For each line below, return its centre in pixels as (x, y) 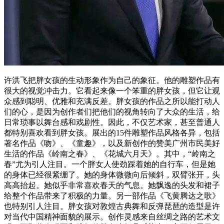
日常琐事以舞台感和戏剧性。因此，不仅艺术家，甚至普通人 (112, 122)
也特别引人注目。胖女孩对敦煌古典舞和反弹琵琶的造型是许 (112, 206)
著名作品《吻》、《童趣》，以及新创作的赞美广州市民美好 (112, 143)
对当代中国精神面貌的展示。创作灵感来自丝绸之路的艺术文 (112, 216)
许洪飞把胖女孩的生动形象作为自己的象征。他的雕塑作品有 (112, 80)
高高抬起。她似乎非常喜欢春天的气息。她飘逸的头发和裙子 (112, 185)
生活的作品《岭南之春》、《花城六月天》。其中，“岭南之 (110, 153)
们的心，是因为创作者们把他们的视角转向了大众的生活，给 (112, 111)
